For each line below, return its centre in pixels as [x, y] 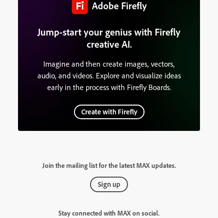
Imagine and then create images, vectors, [109, 64]
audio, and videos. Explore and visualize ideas [109, 75]
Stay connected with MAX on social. [109, 213]
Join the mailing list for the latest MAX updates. [109, 165]
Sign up [109, 184]
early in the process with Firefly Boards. [109, 87]
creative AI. [109, 44]
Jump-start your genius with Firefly [109, 32]
